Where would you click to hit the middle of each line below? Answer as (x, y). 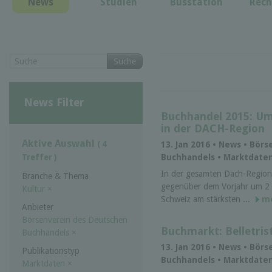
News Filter (54, 102)
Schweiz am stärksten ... (207, 199)
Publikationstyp (51, 251)
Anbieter (38, 207)
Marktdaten (45, 264)
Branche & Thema (55, 176)
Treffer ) (39, 157)
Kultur (35, 189)
